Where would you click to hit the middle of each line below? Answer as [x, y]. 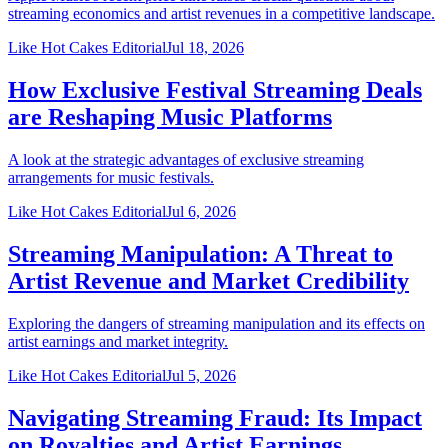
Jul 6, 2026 [201, 212]
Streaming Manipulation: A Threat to [200, 253]
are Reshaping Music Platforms [170, 117]
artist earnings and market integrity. [118, 341]
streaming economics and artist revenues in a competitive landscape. [221, 14]
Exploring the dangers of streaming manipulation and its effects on [216, 323]
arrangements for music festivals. [111, 178]
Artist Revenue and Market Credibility [208, 280]
